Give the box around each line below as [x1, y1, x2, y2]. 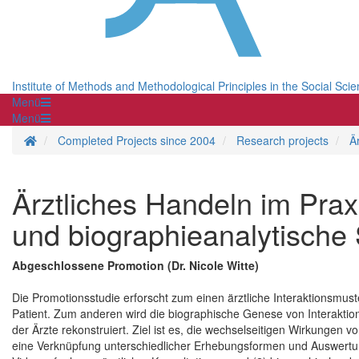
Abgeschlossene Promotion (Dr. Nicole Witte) [12, 257, 259, 274]
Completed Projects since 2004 [58, 132, 216, 149]
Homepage [36, 131, 92, 148]
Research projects [236, 132, 329, 149]
